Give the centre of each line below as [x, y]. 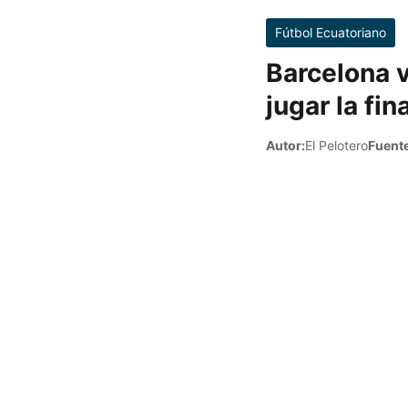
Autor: [286, 145]
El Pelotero [337, 145]
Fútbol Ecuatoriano [331, 32]
